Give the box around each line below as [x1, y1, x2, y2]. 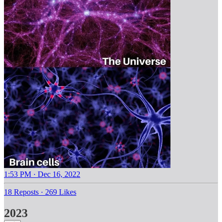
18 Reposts [4, 188, 39, 197]
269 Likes [45, 188, 76, 197]
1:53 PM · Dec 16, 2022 [4, 170, 80, 179]
